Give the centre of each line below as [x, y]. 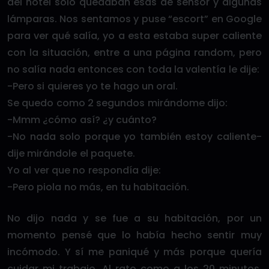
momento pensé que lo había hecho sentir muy [134, 235]
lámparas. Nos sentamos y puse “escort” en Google [134, 19]
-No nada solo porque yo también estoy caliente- [134, 136]
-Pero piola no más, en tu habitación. [98, 187]
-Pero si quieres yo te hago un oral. [93, 86]
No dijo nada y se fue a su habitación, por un [134, 218]
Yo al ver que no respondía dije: [84, 170]
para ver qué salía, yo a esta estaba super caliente [134, 35]
